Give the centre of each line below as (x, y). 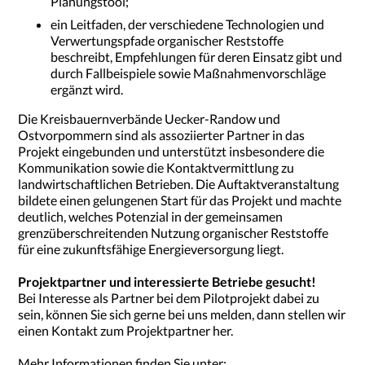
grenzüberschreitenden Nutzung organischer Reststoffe (174, 232)
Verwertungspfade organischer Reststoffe (167, 40)
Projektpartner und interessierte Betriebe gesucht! (167, 281)
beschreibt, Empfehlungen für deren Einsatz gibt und (197, 56)
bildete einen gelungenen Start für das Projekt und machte (180, 200)
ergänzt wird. (87, 89)
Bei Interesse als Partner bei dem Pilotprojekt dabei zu (169, 297)
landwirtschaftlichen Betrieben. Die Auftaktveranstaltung (179, 183)
